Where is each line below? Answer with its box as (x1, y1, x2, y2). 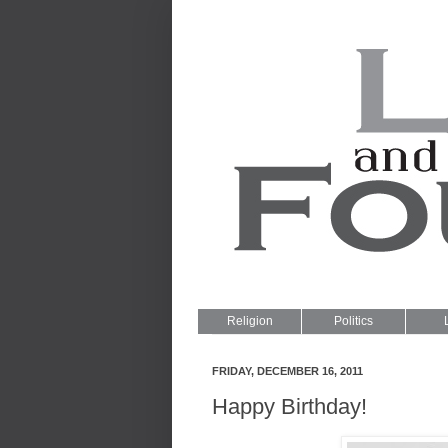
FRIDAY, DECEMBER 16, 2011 (212, 365, 363, 377)
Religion (226, 314, 273, 328)
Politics (334, 314, 373, 328)
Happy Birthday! (212, 393, 367, 419)
